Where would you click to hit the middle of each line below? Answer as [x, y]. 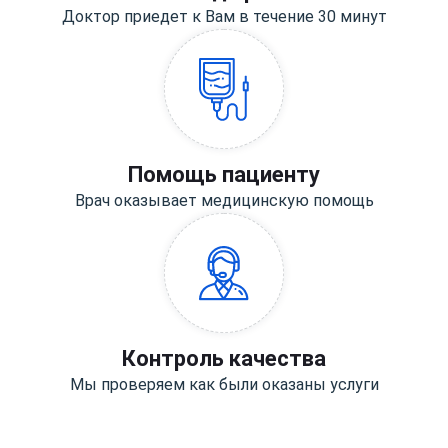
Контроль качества [224, 359]
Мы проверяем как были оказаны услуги [224, 385]
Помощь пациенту [224, 175]
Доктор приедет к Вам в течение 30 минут [224, 17]
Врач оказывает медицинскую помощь [224, 201]
